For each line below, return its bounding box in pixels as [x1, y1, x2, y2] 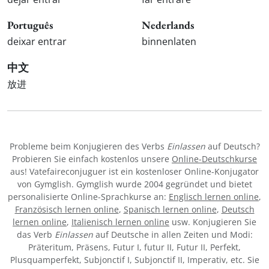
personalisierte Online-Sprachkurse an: [8, 190, 169, 202]
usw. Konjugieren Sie [169, 216, 256, 228]
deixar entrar [7, 35, 67, 49]
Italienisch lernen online [71, 216, 169, 228]
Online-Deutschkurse [172, 153, 257, 165]
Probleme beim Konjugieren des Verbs [9, 140, 167, 152]
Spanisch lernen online [123, 203, 217, 215]
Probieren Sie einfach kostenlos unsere [12, 153, 172, 165]
